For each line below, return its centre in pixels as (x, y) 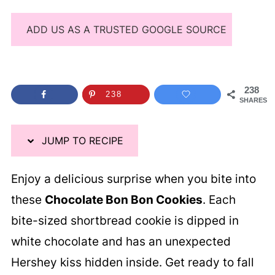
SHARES (254, 100)
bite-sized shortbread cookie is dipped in (125, 220)
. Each (219, 199)
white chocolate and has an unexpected (121, 241)
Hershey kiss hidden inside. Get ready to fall (132, 262)
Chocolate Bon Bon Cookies (123, 199)
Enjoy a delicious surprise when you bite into (133, 179)
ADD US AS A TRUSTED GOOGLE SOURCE (126, 29)
